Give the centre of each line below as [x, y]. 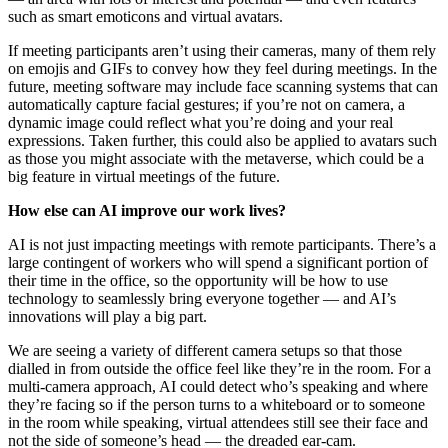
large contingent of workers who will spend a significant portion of [218, 263]
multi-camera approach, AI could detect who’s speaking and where [218, 387]
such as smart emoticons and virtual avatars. [145, 17]
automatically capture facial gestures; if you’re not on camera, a [206, 105]
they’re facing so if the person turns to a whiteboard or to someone [216, 405]
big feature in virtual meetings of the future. [144, 177]
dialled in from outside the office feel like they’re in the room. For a [219, 369]
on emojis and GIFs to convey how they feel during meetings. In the [222, 69]
